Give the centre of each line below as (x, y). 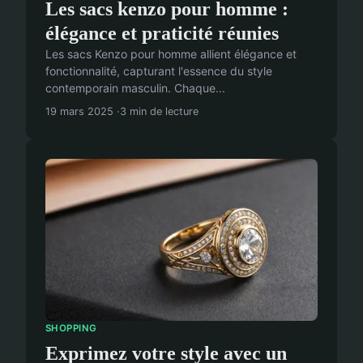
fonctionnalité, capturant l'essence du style (159, 70)
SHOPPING (71, 328)
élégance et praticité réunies (162, 33)
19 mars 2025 (79, 111)
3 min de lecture (159, 111)
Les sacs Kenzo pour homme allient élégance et (171, 53)
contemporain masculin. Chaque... (135, 88)
